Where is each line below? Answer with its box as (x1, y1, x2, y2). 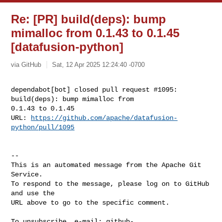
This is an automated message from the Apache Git (11, 161, 202, 169)
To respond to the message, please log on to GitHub (11, 179, 210, 188)
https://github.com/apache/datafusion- (31, 113, 178, 122)
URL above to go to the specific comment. (11, 198, 170, 207)
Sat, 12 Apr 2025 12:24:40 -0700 (52, 60, 145, 68)
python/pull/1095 (11, 123, 75, 131)
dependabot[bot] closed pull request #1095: (11, 85, 178, 94)
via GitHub (11, 60, 42, 68)
